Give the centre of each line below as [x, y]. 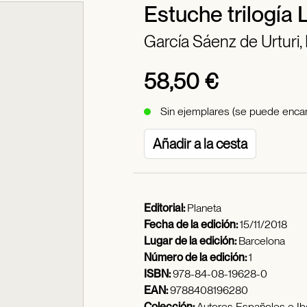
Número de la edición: [196, 257]
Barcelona [262, 241]
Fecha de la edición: [192, 224]
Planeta [204, 208]
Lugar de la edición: [191, 241]
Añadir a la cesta [200, 144]
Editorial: [165, 208]
